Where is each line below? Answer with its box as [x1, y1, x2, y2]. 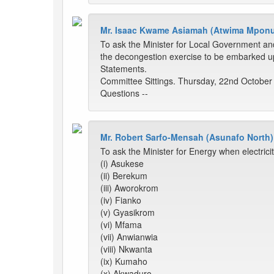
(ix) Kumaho [100, 255, 147, 268]
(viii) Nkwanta [100, 243, 152, 256]
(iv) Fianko [100, 194, 141, 207]
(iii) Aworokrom [100, 182, 158, 194]
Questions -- [100, 87, 148, 100]
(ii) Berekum [100, 169, 147, 182]
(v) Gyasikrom [100, 206, 155, 219]
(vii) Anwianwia [100, 231, 158, 243]
